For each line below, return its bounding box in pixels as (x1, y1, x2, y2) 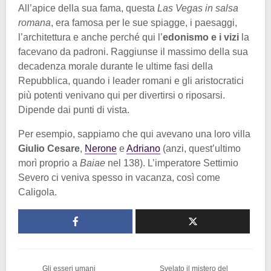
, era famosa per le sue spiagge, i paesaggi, (51, 18, 237, 28)
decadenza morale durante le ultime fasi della (18, 61, 213, 72)
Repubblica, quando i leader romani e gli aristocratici (18, 76, 244, 87)
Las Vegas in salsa (157, 3, 238, 14)
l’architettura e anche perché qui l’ (18, 32, 163, 43)
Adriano (126, 143, 160, 154)
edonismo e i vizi (163, 32, 241, 43)
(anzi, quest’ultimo (160, 143, 241, 154)
